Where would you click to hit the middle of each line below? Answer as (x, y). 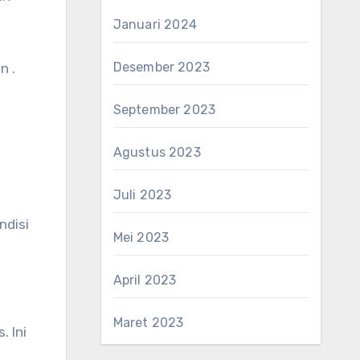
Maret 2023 (148, 323)
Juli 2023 (142, 195)
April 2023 (145, 280)
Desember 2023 (162, 67)
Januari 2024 (155, 25)
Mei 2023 (141, 237)
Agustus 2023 (157, 152)
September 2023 (164, 110)
